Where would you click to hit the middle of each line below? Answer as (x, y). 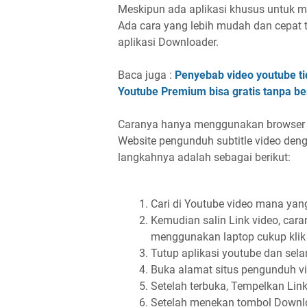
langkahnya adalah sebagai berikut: (204, 157)
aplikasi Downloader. (168, 42)
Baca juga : (146, 75)
